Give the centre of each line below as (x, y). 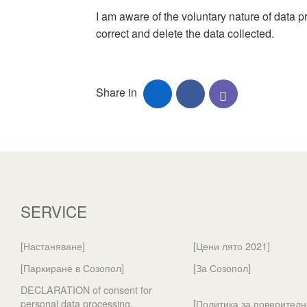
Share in (119, 93)
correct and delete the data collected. (185, 33)
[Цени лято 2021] (232, 246)
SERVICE (54, 211)
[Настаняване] (53, 246)
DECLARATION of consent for (86, 290)
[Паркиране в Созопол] (72, 268)
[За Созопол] (222, 268)
